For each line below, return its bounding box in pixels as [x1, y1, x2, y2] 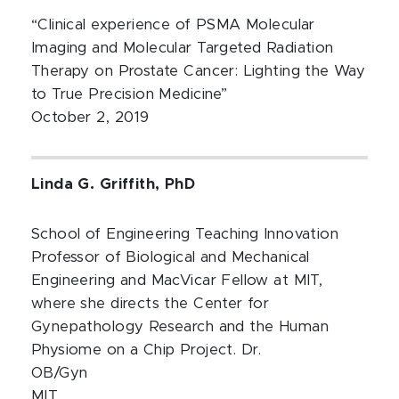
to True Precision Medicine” [31, 87, 228, 102]
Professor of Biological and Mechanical [31, 250, 310, 265]
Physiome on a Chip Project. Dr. [31, 343, 262, 357]
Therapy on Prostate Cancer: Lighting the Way [31, 64, 366, 78]
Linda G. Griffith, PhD [31, 177, 196, 191]
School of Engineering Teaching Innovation [31, 227, 339, 241]
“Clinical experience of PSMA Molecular [31, 18, 315, 32]
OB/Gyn [31, 366, 88, 380]
